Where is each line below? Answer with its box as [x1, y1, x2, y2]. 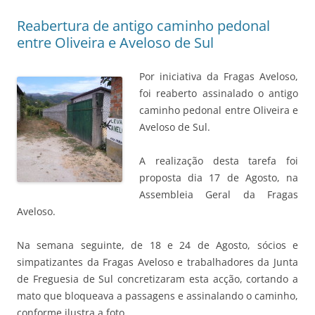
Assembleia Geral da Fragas [139, 188, 298, 201]
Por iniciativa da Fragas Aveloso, [139, 70, 298, 83]
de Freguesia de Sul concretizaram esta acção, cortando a [17, 272, 298, 285]
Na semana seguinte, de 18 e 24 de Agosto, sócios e [17, 238, 298, 252]
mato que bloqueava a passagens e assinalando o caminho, [17, 289, 298, 302]
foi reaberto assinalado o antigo [139, 86, 298, 100]
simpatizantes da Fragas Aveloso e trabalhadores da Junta [17, 255, 298, 269]
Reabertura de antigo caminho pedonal [17, 16, 270, 35]
